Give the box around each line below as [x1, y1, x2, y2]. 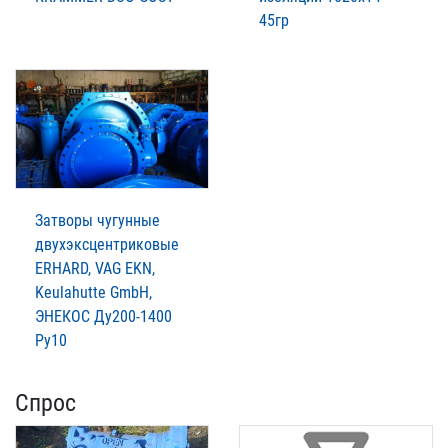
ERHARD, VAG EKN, [35, 259, 155, 279]
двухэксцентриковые [35, 235, 179, 255]
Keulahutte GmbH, [35, 283, 152, 303]
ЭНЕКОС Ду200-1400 [35, 307, 172, 327]
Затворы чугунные [35, 211, 160, 231]
